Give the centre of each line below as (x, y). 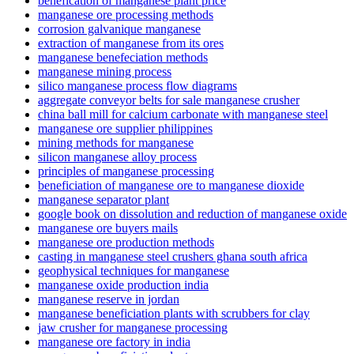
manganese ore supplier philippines (125, 129)
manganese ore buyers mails (108, 228)
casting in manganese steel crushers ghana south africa (173, 257)
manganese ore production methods (126, 243)
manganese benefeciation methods (123, 58)
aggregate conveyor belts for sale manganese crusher (169, 100)
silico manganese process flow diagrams (137, 86)
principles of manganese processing (126, 171)
